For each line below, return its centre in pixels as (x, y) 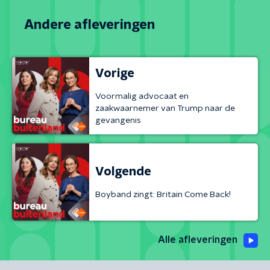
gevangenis (118, 120)
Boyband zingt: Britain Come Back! (163, 194)
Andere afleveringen (89, 25)
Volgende (123, 171)
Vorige (115, 73)
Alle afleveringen (198, 240)
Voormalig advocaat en (142, 96)
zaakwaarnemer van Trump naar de (165, 108)
